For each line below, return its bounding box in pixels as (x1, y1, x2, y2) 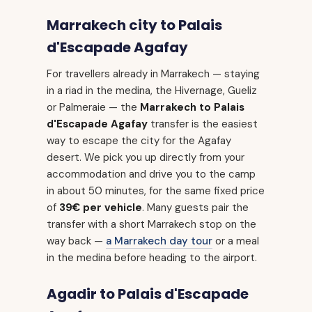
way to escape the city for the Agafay (47, 134, 231, 148)
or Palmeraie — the (47, 100, 140, 115)
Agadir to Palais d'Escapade (47, 284, 249, 304)
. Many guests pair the (142, 201, 249, 215)
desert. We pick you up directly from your (47, 150, 244, 165)
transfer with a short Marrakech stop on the (47, 217, 256, 232)
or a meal (212, 234, 259, 249)
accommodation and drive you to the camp (47, 167, 256, 182)
